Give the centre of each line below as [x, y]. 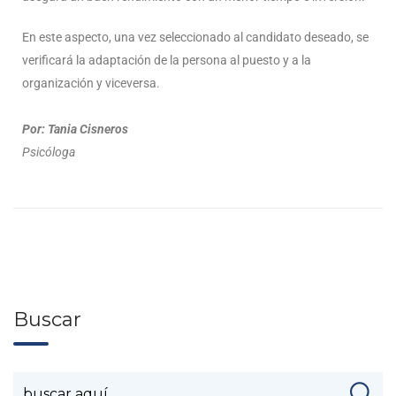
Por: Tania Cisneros [75, 129]
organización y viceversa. [91, 84]
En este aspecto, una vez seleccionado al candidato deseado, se [195, 38]
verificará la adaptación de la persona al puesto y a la [167, 61]
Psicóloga [49, 152]
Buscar [47, 320]
